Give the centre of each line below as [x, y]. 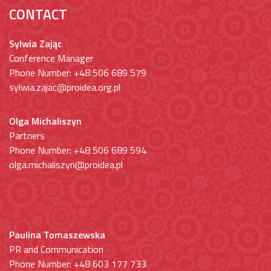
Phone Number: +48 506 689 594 [78, 150]
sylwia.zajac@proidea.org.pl [65, 87]
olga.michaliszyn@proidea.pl [66, 165]
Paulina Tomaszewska [57, 235]
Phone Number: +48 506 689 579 [78, 73]
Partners [27, 135]
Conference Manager [51, 58]
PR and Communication [56, 249]
